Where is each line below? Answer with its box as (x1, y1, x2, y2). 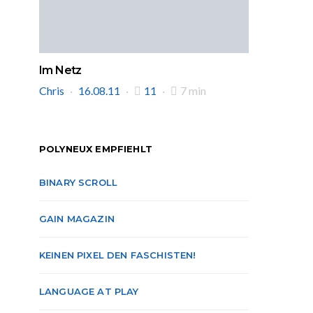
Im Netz (39, 64, 82, 77)
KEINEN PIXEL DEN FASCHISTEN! (39, 249, 196, 261)
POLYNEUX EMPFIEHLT (39, 143, 152, 154)
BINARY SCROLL (39, 177, 118, 188)
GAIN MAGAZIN (39, 213, 115, 224)
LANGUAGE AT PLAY (39, 286, 139, 297)
